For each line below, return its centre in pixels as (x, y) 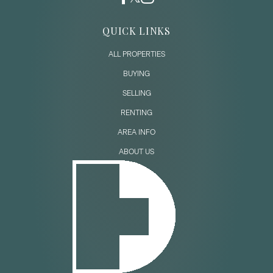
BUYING (136, 73)
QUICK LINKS (136, 30)
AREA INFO (136, 132)
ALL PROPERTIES (136, 54)
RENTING (136, 112)
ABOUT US (136, 151)
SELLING (136, 93)
